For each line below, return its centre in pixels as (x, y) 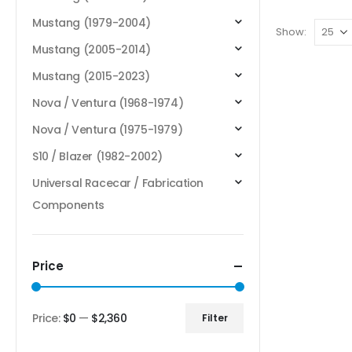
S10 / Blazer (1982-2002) (97, 157)
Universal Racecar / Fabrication (118, 183)
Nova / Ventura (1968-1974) (108, 103)
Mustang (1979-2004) (92, 23)
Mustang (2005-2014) (92, 50)
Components (68, 205)
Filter (214, 318)
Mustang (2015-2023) (92, 77)
